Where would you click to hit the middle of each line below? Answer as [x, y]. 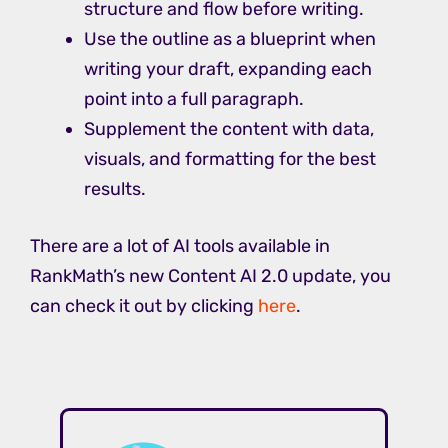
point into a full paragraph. [194, 99]
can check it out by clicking [144, 306]
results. [115, 189]
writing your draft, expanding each [228, 69]
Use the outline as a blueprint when [230, 39]
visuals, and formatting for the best [230, 159]
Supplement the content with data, [229, 129]
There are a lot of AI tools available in [180, 246]
